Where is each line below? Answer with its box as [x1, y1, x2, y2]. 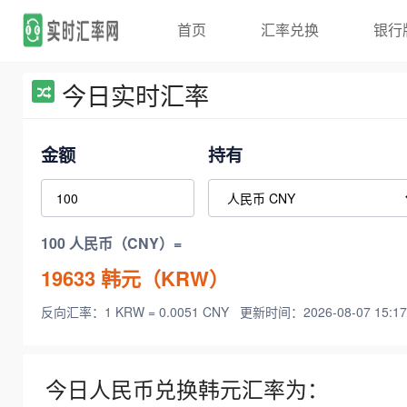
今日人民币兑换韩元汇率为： [45, 373, 329, 405]
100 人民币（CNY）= [41, 233, 182, 254]
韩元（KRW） [95, 263, 229, 293]
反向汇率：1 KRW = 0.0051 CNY [41, 303, 233, 322]
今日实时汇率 [62, 77, 209, 113]
